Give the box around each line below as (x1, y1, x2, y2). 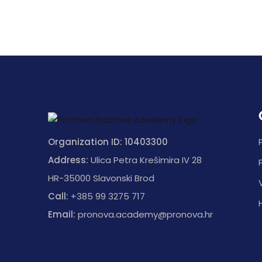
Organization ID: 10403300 (48, 135, 168, 148)
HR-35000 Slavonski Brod (48, 171, 154, 184)
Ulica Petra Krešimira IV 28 (88, 153, 202, 166)
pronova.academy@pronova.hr (75, 208, 213, 220)
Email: (48, 208, 75, 220)
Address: (48, 153, 88, 166)
